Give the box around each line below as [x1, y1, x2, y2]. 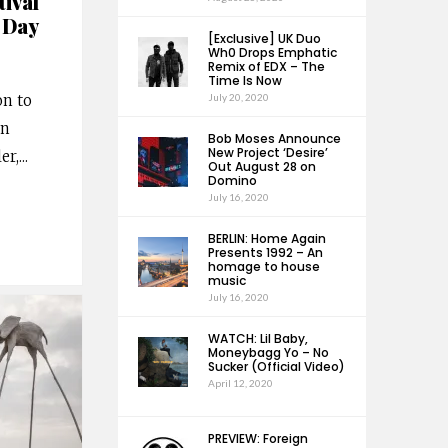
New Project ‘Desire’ [207, 144, 328, 161]
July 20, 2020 [207, 91, 269, 103]
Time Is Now [207, 72, 282, 89]
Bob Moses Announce [207, 130, 341, 147]
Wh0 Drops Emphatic [207, 44, 337, 61]
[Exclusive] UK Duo [207, 30, 321, 47]
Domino [207, 172, 257, 189]
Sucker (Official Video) [207, 358, 345, 375]
